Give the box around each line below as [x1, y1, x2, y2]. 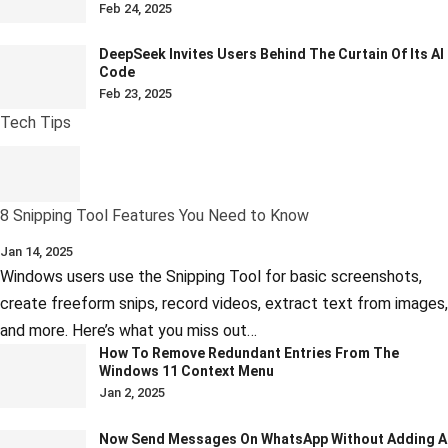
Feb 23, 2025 [99, 86, 172, 102]
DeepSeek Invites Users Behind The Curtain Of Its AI [99, 46, 444, 63]
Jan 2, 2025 [99, 385, 165, 401]
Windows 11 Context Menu [99, 363, 274, 380]
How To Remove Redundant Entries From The [99, 345, 399, 362]
